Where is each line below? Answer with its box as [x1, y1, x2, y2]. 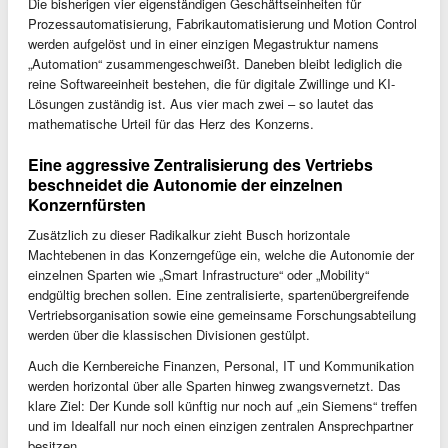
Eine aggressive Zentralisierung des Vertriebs [28, 152, 373, 176]
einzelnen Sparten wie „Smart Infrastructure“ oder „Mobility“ [28, 264, 369, 284]
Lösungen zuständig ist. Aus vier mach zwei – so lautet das [28, 93, 374, 113]
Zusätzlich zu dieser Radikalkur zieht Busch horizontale [28, 224, 350, 244]
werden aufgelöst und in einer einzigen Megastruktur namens [28, 33, 379, 53]
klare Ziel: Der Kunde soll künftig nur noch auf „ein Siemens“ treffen [28, 395, 417, 415]
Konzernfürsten [28, 192, 146, 216]
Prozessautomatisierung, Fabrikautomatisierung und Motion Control [28, 13, 417, 33]
